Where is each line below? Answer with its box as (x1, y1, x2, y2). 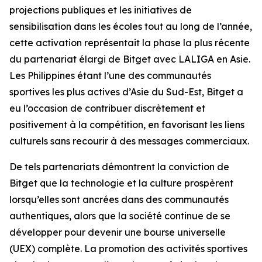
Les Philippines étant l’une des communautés (9, 70, 211, 81)
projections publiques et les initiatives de (9, 4, 192, 16)
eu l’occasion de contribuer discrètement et (9, 102, 205, 114)
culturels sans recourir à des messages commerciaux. (9, 135, 249, 147)
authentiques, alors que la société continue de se (9, 210, 230, 222)
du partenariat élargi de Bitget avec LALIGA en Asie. (9, 53, 250, 65)
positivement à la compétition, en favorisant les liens (9, 119, 244, 130)
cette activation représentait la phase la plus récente (9, 37, 250, 49)
